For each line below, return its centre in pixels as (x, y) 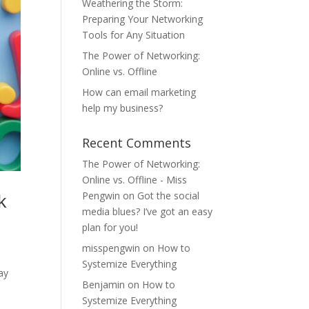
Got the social (169, 196)
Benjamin (104, 285)
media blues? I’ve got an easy (148, 211)
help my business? (123, 108)
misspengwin (111, 248)
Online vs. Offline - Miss (135, 180)
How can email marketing (139, 92)
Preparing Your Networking (143, 19)
